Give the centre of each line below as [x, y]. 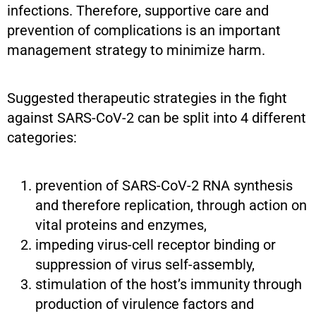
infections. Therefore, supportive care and [138, 11]
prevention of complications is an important [144, 31]
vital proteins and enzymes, [121, 225]
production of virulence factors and [145, 304]
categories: [42, 138]
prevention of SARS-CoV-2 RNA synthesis [164, 186]
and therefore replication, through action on [171, 206]
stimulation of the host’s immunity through [169, 285]
